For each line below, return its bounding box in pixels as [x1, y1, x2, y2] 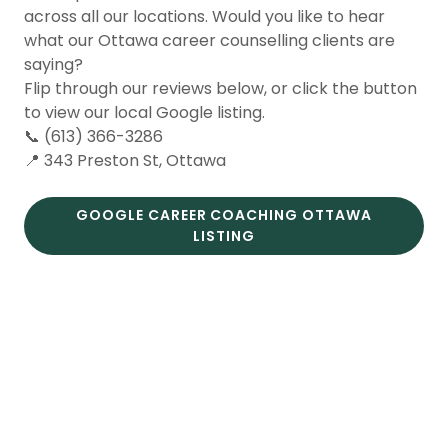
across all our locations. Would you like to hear [24, 5, 385, 29]
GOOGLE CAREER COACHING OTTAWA [75, 205, 373, 226]
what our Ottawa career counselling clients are [24, 29, 395, 53]
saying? [24, 53, 87, 77]
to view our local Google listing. [24, 101, 265, 125]
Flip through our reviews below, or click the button [24, 77, 417, 101]
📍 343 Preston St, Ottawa [24, 149, 226, 173]
